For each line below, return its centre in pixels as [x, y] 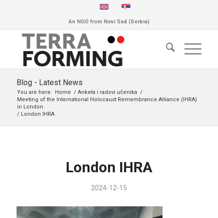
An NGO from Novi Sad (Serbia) [109, 22]
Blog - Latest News [49, 82]
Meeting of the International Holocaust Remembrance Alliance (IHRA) [107, 100]
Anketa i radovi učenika [107, 92]
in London [30, 107]
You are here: [34, 92]
